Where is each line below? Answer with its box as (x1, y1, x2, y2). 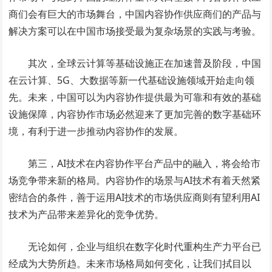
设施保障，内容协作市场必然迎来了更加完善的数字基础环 (8, 107, 262, 121)
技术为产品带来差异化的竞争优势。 (8, 208, 165, 221)
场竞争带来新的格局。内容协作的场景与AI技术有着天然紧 (8, 174, 261, 187)
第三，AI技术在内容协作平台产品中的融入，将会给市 (28, 157, 261, 170)
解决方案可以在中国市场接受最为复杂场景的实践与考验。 (8, 24, 262, 38)
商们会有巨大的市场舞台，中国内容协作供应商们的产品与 (8, 7, 262, 21)
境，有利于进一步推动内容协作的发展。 (8, 124, 184, 138)
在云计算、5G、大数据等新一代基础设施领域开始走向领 (8, 73, 255, 87)
